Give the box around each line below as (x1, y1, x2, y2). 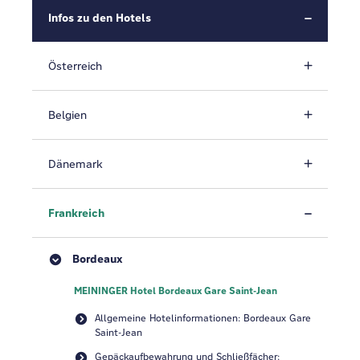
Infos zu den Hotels (48, 10, 151, 25)
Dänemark (48, 157, 103, 171)
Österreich (48, 59, 102, 73)
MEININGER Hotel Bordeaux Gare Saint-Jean (74, 284, 277, 297)
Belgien (48, 108, 87, 122)
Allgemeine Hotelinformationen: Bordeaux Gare (95, 312, 311, 324)
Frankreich (48, 206, 104, 220)
